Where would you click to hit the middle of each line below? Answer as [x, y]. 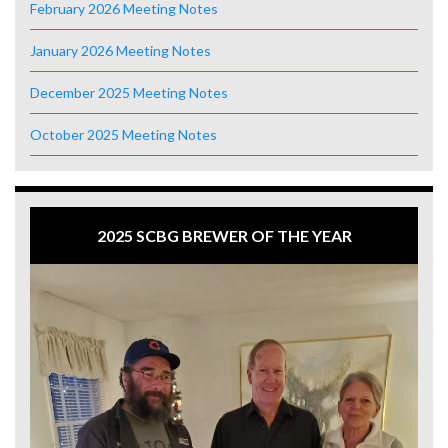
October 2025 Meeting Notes [123, 134]
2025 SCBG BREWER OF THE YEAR [224, 235]
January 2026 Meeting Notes [120, 50]
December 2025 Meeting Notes [129, 92]
